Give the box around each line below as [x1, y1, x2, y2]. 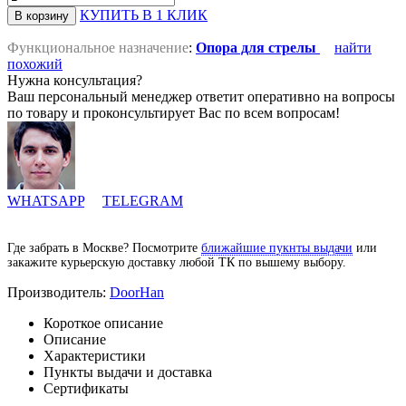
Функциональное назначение [7, 39, 188, 55]
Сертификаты [43, 380, 129, 396]
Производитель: [7, 284, 110, 300]
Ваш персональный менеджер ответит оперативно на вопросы [7, 88, 395, 104]
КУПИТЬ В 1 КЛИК [80, 6, 208, 23]
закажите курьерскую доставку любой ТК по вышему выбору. [7, 255, 346, 269]
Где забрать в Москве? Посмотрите [7, 240, 201, 255]
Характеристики [43, 347, 146, 363]
